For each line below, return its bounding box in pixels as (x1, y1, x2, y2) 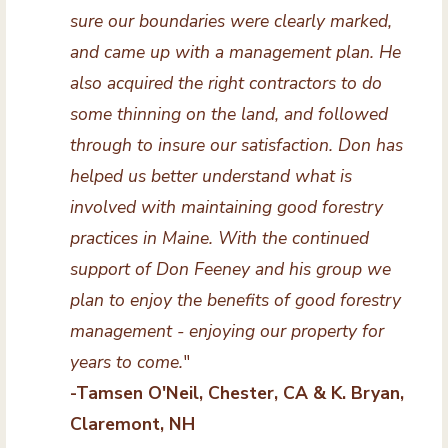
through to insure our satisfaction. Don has (69, 133, 403, 158)
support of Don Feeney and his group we (69, 257, 391, 282)
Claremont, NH (69, 412, 195, 437)
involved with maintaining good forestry (69, 195, 383, 220)
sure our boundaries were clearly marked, (69, 9, 392, 34)
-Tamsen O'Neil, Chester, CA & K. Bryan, (69, 381, 404, 406)
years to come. (69, 350, 183, 375)
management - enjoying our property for (69, 319, 384, 344)
